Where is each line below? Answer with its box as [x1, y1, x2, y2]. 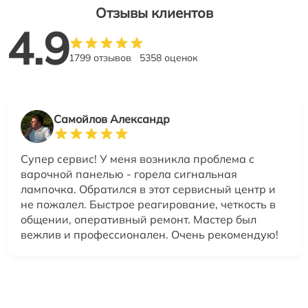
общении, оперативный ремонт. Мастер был [21, 212, 256, 227]
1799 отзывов [69, 52, 131, 65]
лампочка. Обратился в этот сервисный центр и [21, 182, 276, 197]
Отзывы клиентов [95, 4, 213, 22]
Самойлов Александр [54, 112, 170, 126]
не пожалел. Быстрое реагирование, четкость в [21, 197, 276, 212]
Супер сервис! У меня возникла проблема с [21, 152, 254, 166]
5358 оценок [140, 52, 198, 65]
